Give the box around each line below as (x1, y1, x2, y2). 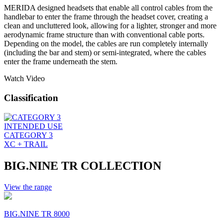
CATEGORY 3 (4, 130, 53, 139)
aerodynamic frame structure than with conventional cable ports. (4, 30, 205, 39)
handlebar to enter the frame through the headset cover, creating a (4, 12, 208, 21)
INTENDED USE (4, 121, 63, 130)
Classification (4, 92, 58, 103)
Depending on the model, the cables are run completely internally (4, 39, 208, 48)
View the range (4, 182, 52, 191)
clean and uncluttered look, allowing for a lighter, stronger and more (4, 21, 217, 30)
